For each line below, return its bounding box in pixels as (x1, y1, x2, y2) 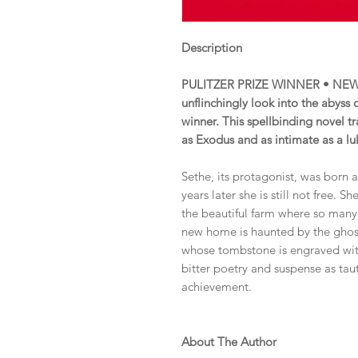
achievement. (181, 279, 252, 295)
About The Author (181, 334, 276, 350)
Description (181, 40, 242, 56)
